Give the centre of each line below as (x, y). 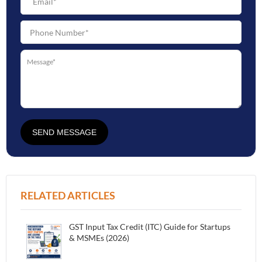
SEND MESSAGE (64, 132)
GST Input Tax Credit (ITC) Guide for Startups (149, 227)
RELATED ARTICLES (68, 195)
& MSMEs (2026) (99, 238)
